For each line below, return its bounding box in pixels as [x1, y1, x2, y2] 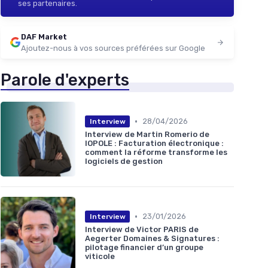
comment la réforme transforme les [85, 147, 227, 157]
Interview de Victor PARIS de [85, 224, 199, 234]
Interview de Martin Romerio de [85, 129, 209, 139]
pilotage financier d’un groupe [85, 242, 203, 252]
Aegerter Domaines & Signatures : [85, 233, 220, 243]
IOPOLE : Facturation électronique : [85, 138, 224, 148]
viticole [85, 251, 115, 261]
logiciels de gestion [85, 156, 163, 166]
